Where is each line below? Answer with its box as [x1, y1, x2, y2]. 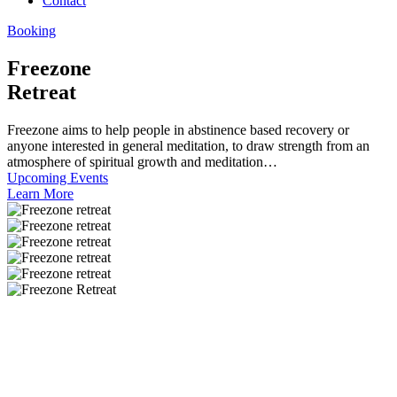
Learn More [7, 185, 74, 201]
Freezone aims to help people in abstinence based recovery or [7, 121, 349, 137]
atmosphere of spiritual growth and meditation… [7, 153, 277, 169]
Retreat [7, 80, 76, 104]
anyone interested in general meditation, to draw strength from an [7, 137, 370, 153]
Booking [7, 23, 56, 38]
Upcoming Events [7, 169, 108, 185]
